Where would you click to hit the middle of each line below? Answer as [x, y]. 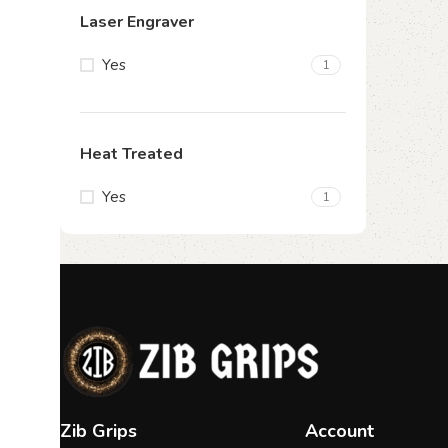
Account [339, 431]
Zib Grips [98, 431]
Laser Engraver [137, 22]
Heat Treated [131, 154]
